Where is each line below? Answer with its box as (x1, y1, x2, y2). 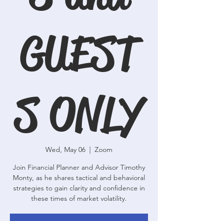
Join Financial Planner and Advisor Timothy (13, 163, 145, 172)
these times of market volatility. (31, 194, 127, 203)
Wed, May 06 (45, 145, 85, 154)
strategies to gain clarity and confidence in (13, 184, 145, 192)
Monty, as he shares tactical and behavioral (13, 173, 145, 182)
